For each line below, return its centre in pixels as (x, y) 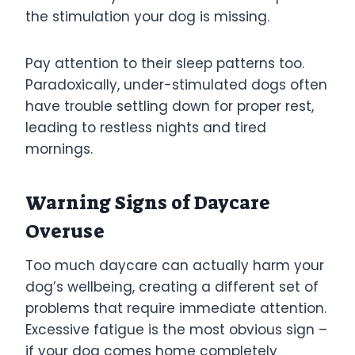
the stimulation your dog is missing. (147, 16)
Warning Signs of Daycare (148, 202)
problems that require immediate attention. (176, 308)
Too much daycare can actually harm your (175, 265)
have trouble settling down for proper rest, (170, 106)
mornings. (59, 149)
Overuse (65, 231)
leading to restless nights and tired (146, 127)
